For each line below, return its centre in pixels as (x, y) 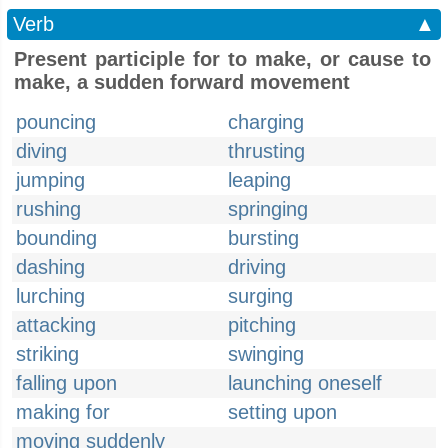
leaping (259, 180)
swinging (266, 354)
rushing (48, 209)
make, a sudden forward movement (182, 82)
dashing (50, 267)
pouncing (56, 122)
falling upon (66, 383)
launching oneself (305, 383)
